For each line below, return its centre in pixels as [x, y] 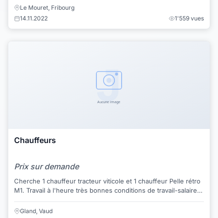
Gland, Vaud [36, 211]
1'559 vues [189, 18]
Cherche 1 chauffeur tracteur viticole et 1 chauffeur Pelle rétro [107, 181]
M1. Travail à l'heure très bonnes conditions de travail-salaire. [20, 191]
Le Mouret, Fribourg [47, 8]
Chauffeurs [35, 140]
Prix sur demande [46, 167]
